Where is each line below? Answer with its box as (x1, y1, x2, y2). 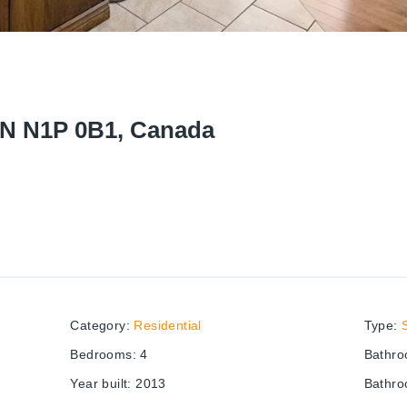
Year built (70, 376, 128, 392)
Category (70, 318, 126, 333)
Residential (134, 318, 202, 333)
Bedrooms (70, 347, 133, 362)
